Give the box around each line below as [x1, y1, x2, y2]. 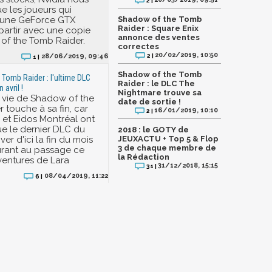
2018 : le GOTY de [118, 125, 189, 135]
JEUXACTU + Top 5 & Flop [118, 134, 219, 144]
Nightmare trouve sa [118, 88, 202, 98]
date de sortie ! [118, 97, 181, 107]
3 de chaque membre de [118, 143, 216, 153]
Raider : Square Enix [118, 24, 199, 33]
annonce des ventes [118, 33, 200, 42]
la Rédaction [118, 152, 169, 162]
